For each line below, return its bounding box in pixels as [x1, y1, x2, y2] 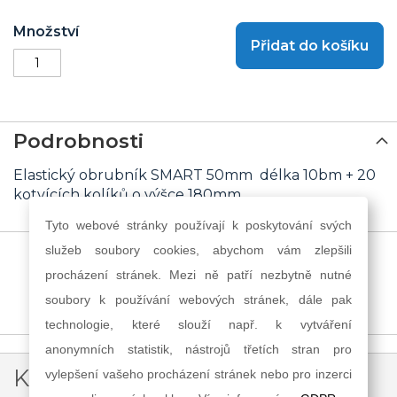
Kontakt [13, 364, 103, 392]
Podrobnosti [13, 128, 144, 153]
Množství [13, 23, 79, 40]
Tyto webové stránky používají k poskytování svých [45, 217, 352, 232]
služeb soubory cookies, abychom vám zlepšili [45, 242, 352, 257]
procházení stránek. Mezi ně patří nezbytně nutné [45, 267, 352, 282]
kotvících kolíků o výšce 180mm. [13, 186, 244, 203]
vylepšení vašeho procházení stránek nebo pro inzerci [45, 366, 352, 381]
